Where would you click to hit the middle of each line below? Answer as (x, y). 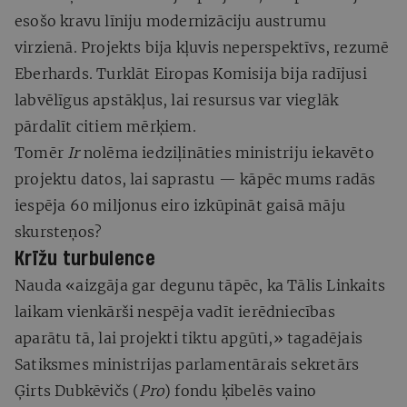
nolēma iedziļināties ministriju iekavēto (227, 152)
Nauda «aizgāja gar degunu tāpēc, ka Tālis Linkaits (200, 285)
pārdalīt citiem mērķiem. (105, 126)
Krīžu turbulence (85, 258)
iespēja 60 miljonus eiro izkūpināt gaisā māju (180, 205)
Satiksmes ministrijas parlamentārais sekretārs (187, 364)
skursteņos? (59, 231)
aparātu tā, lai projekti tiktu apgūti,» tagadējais (189, 338)
